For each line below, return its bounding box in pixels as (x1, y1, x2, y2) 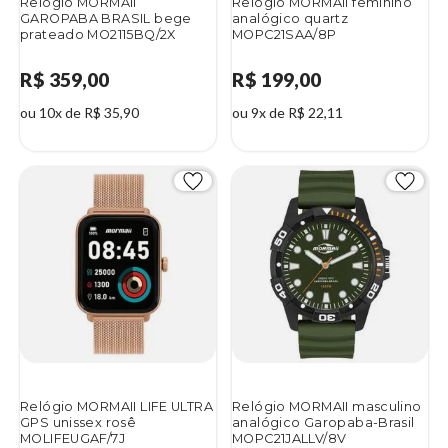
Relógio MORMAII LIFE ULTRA (20, 398, 213, 414)
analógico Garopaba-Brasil (232, 414, 415, 430)
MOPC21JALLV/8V (232, 430, 347, 446)
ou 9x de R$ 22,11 (232, 103, 343, 121)
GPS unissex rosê (20, 414, 137, 430)
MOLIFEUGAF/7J (20, 430, 125, 446)
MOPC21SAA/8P (232, 26, 337, 42)
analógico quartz (232, 10, 349, 26)
